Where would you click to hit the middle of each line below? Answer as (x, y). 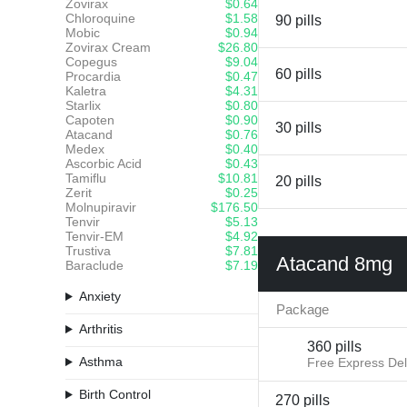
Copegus (91, 62)
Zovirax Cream (108, 47)
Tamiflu (86, 178)
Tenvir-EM (94, 236)
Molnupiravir (101, 207)
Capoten (90, 120)
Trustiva (88, 251)
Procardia (93, 76)
